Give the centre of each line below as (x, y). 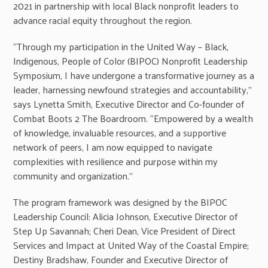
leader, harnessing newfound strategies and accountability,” (133, 89)
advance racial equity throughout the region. (103, 20)
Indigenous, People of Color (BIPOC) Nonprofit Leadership (131, 60)
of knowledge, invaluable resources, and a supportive (120, 132)
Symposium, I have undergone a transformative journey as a (134, 75)
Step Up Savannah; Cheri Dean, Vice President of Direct (125, 230)
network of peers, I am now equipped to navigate (113, 147)
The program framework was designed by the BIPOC (121, 202)
